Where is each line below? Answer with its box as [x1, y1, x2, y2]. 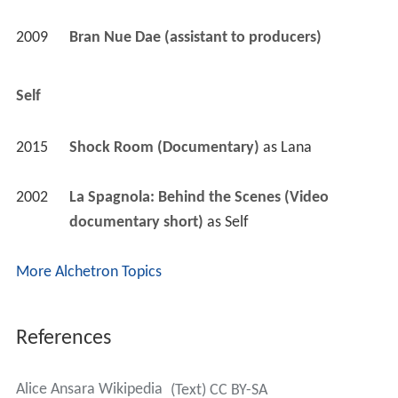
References [15, 327, 111, 349]
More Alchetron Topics [15, 263, 162, 281]
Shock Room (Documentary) [68, 139, 259, 156]
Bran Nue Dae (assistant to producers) [68, 28, 322, 46]
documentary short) [68, 213, 203, 231]
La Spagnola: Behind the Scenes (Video [68, 188, 329, 206]
